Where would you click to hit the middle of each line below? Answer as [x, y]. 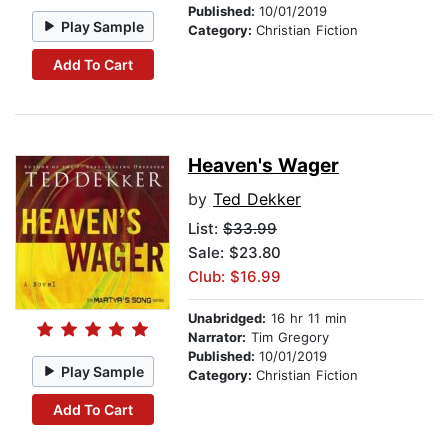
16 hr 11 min [306, 318]
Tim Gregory [287, 337]
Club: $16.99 [234, 277]
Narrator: [217, 337]
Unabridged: [227, 318]
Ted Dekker [257, 199]
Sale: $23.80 [234, 253]
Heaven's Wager [263, 166]
